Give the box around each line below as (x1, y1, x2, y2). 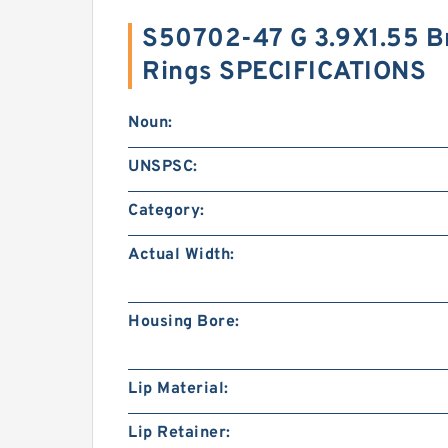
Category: (128, 201, 205, 221)
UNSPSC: (128, 157, 198, 177)
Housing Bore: (128, 312, 240, 332)
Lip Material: (128, 379, 229, 399)
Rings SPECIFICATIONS (142, 56, 426, 89)
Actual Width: (128, 245, 235, 265)
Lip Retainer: (128, 423, 231, 443)
